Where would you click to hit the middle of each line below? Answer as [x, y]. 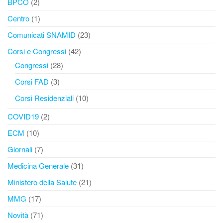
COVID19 [23, 116]
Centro [18, 18]
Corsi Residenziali [44, 98]
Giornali [20, 149]
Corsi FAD [32, 81]
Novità [18, 215]
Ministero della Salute [42, 182]
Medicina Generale [38, 166]
